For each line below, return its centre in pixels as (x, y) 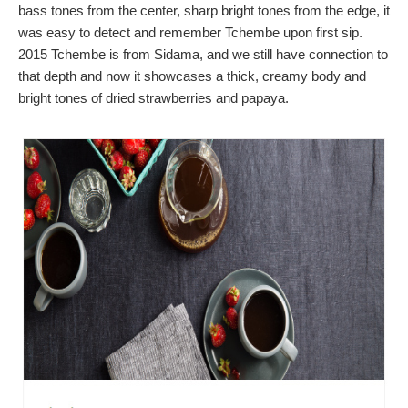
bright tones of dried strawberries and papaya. (153, 98)
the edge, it (356, 10)
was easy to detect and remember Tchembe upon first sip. (190, 32)
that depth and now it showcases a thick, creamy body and (192, 76)
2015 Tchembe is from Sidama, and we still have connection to (203, 54)
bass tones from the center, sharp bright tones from (170, 10)
